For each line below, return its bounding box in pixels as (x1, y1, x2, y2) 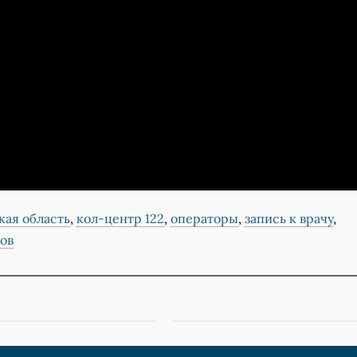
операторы (170, 210, 238, 227)
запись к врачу (244, 210, 333, 227)
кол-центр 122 (76, 210, 164, 227)
